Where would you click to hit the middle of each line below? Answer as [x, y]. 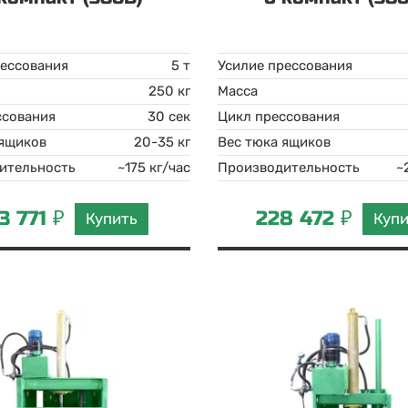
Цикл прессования [278, 117]
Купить [112, 218]
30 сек [168, 117]
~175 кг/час [153, 168]
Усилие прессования [285, 66]
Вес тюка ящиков [274, 142]
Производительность [288, 168]
